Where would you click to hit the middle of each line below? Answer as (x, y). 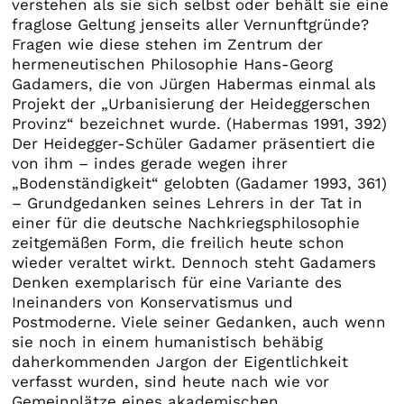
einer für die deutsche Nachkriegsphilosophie (186, 223)
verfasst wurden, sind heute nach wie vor (171, 382)
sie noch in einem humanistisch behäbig (168, 342)
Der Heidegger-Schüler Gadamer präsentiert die (194, 144)
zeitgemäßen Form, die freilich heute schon (179, 243)
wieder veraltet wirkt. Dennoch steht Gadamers (194, 263)
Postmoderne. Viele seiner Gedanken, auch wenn (199, 322)
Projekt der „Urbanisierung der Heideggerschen (192, 104)
